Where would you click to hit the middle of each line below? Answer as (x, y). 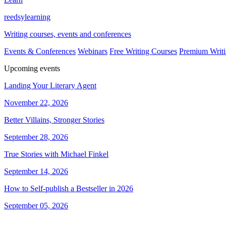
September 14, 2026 (36, 171)
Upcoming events (32, 68)
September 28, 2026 (36, 137)
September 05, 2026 (36, 206)
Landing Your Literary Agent (50, 86)
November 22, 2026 (36, 103)
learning (38, 17)
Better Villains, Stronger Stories (54, 120)
